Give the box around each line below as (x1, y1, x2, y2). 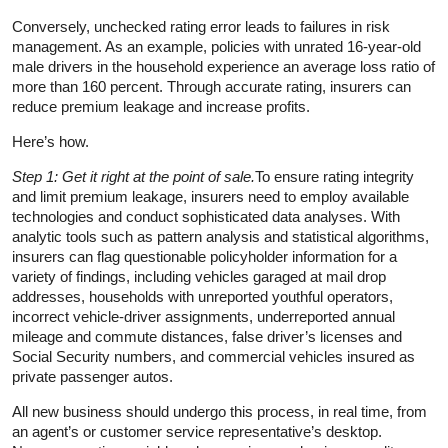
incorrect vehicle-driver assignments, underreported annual (12, 307, 395, 325)
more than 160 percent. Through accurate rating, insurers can (12, 77, 411, 95)
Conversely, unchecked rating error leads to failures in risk (12, 17, 390, 35)
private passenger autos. (12, 367, 173, 385)
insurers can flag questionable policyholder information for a (12, 247, 397, 265)
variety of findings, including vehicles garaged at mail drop (12, 267, 386, 285)
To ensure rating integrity (255, 167, 414, 185)
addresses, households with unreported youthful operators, (12, 287, 393, 305)
